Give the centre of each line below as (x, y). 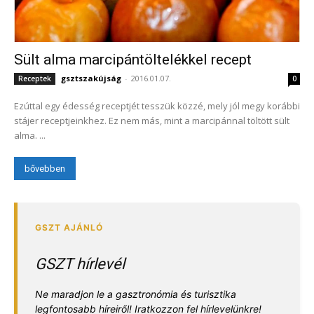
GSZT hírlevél (80, 264)
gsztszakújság (91, 78)
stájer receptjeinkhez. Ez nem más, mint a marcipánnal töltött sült (152, 120)
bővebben (45, 168)
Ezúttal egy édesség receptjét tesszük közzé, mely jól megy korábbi (157, 105)
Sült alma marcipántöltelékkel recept (133, 59)
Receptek (35, 78)
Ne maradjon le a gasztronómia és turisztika (136, 294)
